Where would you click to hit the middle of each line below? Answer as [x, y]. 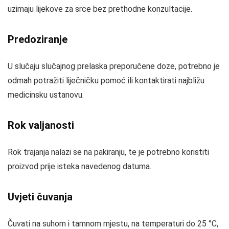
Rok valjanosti [41, 125]
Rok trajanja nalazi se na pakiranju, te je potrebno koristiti [108, 152]
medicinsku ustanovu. [46, 95]
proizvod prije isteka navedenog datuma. [79, 166]
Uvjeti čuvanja [40, 197]
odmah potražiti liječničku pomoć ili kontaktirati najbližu [106, 81]
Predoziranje [38, 39]
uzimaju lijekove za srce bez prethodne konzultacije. [100, 9]
